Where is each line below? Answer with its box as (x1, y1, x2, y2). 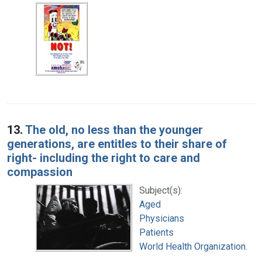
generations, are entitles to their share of (7, 136, 227, 151)
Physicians (139, 212, 184, 224)
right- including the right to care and (7, 150, 200, 165)
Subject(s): (139, 184, 182, 196)
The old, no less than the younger (25, 122, 203, 137)
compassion (7, 164, 73, 179)
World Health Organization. (139, 240, 247, 252)
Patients (139, 226, 174, 238)
